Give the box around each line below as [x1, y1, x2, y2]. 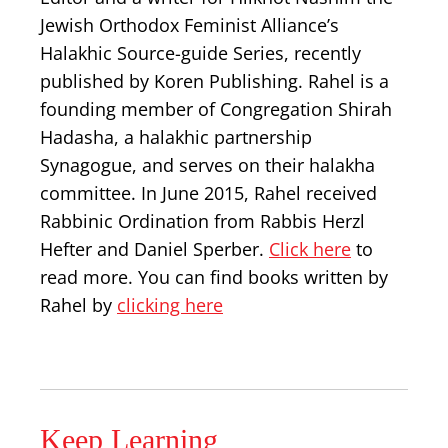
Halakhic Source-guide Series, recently [40, 41, 361, 65]
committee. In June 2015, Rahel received [40, 181, 377, 205]
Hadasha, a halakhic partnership [40, 125, 312, 149]
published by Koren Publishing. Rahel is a [40, 69, 389, 93]
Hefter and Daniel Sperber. [40, 237, 269, 261]
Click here [269, 237, 351, 261]
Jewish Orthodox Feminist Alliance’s [40, 13, 339, 37]
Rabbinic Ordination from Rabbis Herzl [40, 209, 365, 233]
